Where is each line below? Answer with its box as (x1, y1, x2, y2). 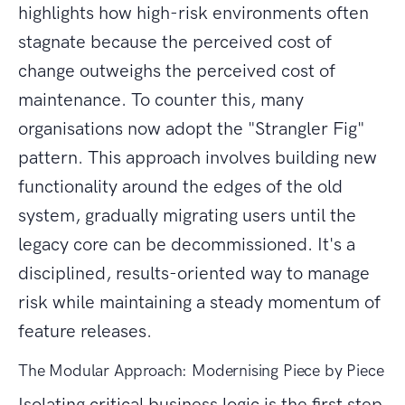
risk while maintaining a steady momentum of (18, 291, 381, 314)
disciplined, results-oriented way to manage (18, 262, 370, 285)
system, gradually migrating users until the (18, 204, 356, 227)
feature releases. (18, 320, 152, 343)
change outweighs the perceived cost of (18, 60, 335, 82)
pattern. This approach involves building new (18, 146, 377, 169)
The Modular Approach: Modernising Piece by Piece (18, 361, 384, 381)
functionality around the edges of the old (18, 175, 343, 198)
